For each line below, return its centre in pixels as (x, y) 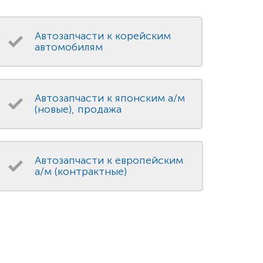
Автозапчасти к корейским (103, 36)
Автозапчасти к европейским (109, 161)
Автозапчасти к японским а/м (110, 98)
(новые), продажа (78, 109)
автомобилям (69, 47)
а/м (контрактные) (81, 172)
